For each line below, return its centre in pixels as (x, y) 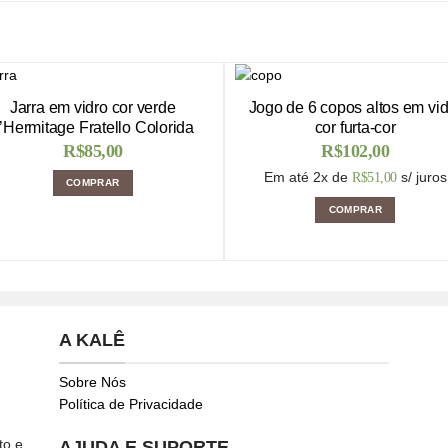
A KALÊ (91, 340)
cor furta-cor (355, 128)
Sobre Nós (92, 381)
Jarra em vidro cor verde (92, 108)
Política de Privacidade (130, 403)
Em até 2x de (306, 177)
